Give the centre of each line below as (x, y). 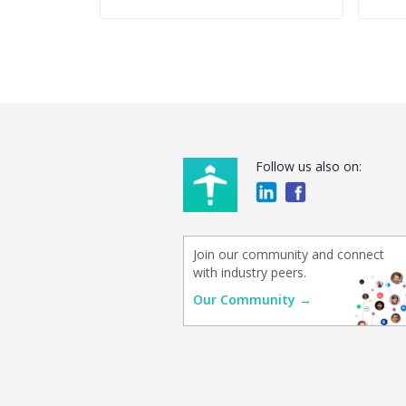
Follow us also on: (309, 166)
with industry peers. (250, 272)
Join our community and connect (289, 254)
